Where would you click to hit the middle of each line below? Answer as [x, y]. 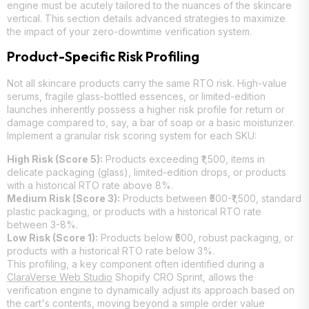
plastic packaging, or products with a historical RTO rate [134, 211]
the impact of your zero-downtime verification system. [129, 31]
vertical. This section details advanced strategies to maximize [146, 18]
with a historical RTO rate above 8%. [90, 185]
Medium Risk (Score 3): [63, 198]
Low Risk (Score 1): [52, 237]
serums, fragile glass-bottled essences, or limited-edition [136, 97]
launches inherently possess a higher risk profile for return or [146, 110]
